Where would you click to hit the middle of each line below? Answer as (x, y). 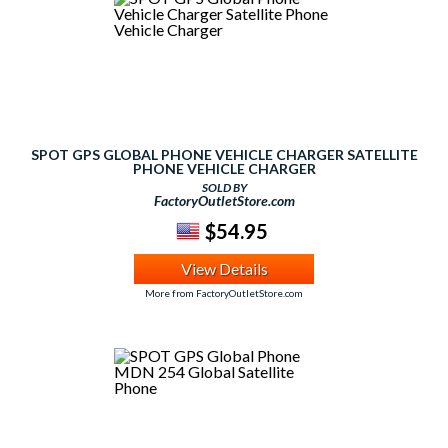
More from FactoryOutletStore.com (224, 293)
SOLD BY (224, 187)
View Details (224, 268)
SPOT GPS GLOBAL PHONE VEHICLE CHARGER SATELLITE (224, 154)
